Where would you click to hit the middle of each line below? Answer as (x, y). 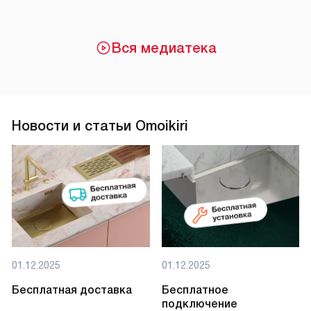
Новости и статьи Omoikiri (100, 125)
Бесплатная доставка (72, 290)
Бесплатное (195, 290)
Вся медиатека (164, 48)
